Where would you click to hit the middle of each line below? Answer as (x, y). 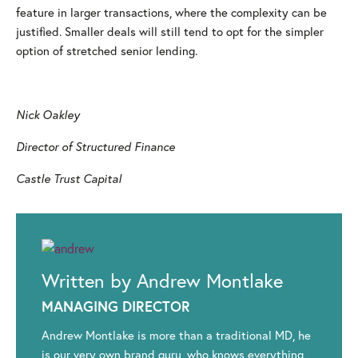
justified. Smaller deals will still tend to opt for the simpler (170, 32)
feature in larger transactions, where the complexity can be (171, 12)
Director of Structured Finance (95, 147)
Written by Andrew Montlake (162, 281)
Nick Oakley (48, 115)
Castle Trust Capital (69, 179)
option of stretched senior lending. (107, 51)
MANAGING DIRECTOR (116, 306)
